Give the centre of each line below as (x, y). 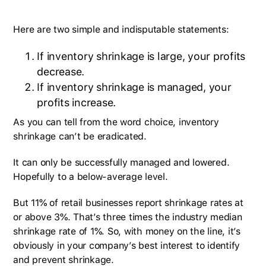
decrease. (61, 72)
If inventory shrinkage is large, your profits (141, 56)
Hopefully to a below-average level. (91, 177)
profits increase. (77, 102)
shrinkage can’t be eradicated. (80, 136)
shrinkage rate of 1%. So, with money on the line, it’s (127, 231)
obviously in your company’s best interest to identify (127, 246)
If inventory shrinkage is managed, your (134, 87)
